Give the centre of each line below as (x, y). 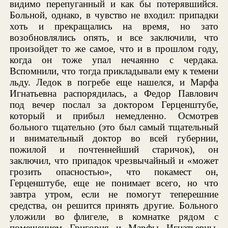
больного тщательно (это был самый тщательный (114, 127)
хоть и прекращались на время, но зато (114, 26)
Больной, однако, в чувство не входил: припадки (114, 15)
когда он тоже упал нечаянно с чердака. (114, 60)
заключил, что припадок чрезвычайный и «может (114, 160)
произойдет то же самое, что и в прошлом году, (114, 48)
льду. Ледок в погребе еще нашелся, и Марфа (114, 82)
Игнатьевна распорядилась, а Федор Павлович (114, 93)
